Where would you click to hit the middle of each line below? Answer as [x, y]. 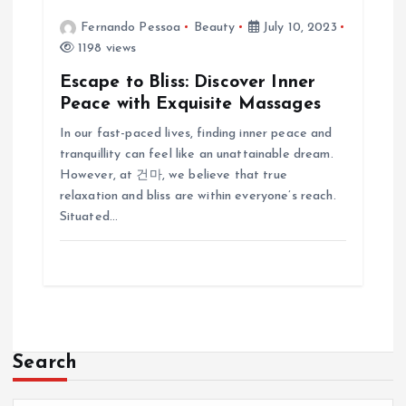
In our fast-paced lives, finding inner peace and [196, 133]
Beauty [214, 27]
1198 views [105, 48]
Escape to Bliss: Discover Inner [188, 82]
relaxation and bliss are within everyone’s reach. [198, 196]
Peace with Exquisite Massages [190, 104]
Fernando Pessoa [131, 27]
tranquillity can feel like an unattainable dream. [196, 154]
